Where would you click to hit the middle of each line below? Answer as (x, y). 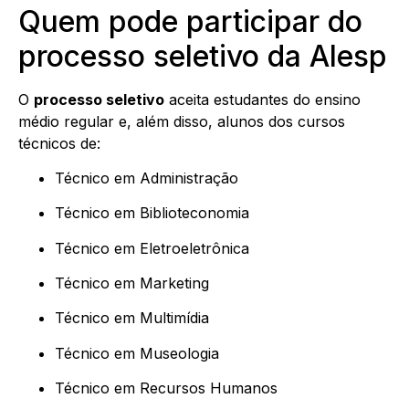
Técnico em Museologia (137, 353)
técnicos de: (59, 143)
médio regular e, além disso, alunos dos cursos (182, 121)
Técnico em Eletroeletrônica (152, 248)
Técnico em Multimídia (132, 318)
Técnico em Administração (147, 178)
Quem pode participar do (190, 21)
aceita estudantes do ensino (262, 99)
